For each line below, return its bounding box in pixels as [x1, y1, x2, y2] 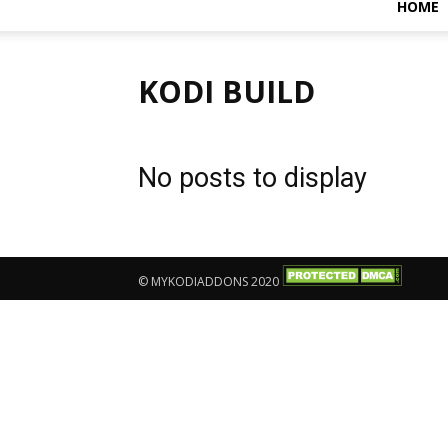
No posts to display [138, 162, 367, 194]
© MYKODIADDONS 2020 [138, 273, 282, 290]
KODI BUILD [138, 71, 315, 112]
